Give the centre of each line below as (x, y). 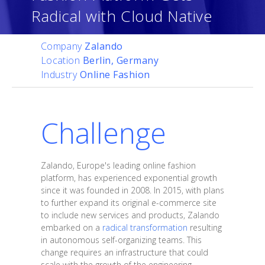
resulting (204, 227)
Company (63, 46)
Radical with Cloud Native (122, 16)
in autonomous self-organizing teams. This (121, 240)
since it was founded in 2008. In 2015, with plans (132, 190)
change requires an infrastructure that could (124, 252)
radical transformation (145, 227)
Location (62, 61)
